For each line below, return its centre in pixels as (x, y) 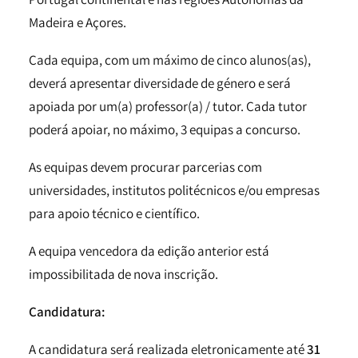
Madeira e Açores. (78, 22)
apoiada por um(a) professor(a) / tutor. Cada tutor (168, 106)
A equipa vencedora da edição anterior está (149, 251)
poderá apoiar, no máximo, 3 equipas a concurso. (165, 129)
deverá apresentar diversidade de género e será (160, 83)
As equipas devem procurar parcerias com (145, 167)
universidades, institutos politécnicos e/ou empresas (174, 190)
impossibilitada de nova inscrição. (123, 274)
